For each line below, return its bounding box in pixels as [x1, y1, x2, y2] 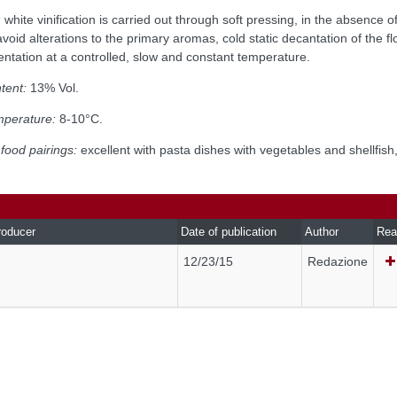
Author [305, 224, 339, 238]
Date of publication [181, 224, 276, 238]
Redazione [307, 253, 368, 269]
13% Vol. [27, 80, 79, 95]
